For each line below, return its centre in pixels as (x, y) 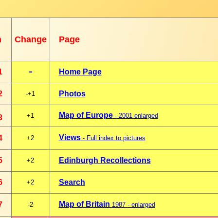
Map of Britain (85, 204)
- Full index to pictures (113, 138)
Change (30, 39)
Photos (72, 94)
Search (72, 182)
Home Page (80, 72)
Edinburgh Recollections (105, 160)
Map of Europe (86, 115)
